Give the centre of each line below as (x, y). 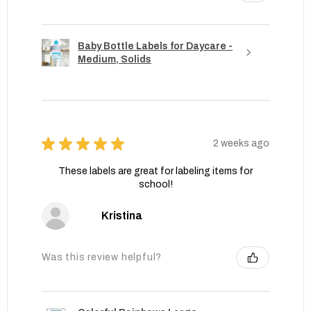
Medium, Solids (115, 59)
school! (155, 184)
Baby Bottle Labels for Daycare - (155, 46)
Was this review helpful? (102, 258)
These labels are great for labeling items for (155, 171)
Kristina (121, 215)
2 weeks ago (241, 144)
